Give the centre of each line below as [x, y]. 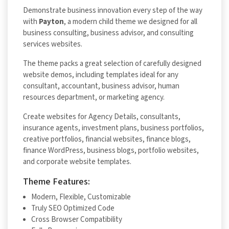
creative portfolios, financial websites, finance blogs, [107, 139]
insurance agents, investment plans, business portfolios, [113, 128]
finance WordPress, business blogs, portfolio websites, [111, 150]
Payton [51, 21]
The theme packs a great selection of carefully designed [112, 63]
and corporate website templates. [77, 162]
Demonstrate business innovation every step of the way [113, 10]
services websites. [53, 44]
